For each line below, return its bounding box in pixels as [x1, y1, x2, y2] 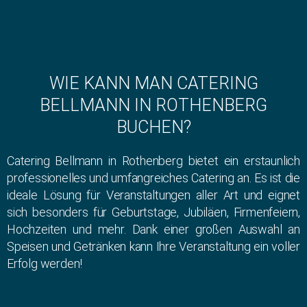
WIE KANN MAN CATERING [49, 73, 258, 94]
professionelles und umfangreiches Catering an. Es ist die [7, 171, 300, 186]
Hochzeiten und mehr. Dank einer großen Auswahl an [7, 222, 300, 237]
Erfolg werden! [7, 256, 83, 271]
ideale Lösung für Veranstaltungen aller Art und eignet [7, 188, 300, 203]
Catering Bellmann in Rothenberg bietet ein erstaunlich [7, 153, 300, 169]
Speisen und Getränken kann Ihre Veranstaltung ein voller [7, 239, 300, 254]
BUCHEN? [116, 117, 191, 138]
